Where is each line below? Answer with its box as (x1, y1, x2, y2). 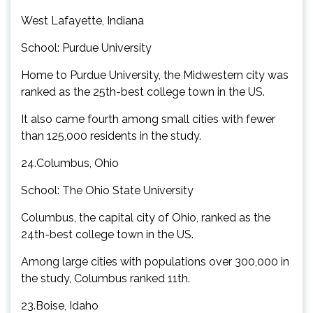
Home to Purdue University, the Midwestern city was (21, 68, 289, 82)
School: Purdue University (21, 41, 152, 54)
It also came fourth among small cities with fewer (21, 112, 275, 126)
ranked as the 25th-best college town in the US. (21, 85, 265, 99)
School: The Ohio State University (21, 183, 194, 197)
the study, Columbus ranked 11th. (21, 271, 190, 285)
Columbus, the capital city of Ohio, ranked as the (21, 210, 270, 224)
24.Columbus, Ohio (21, 156, 119, 170)
